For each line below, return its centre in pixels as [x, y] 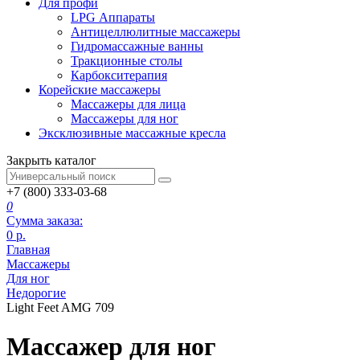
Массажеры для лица [128, 104]
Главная [28, 249]
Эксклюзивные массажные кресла [132, 133]
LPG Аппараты [113, 17]
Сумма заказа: [45, 220]
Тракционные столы [127, 60]
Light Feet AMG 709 [60, 307]
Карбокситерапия [119, 75]
